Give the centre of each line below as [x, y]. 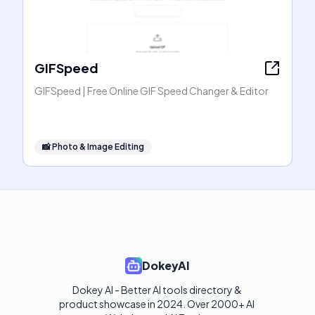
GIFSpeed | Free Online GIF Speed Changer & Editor [152, 91]
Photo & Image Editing [98, 147]
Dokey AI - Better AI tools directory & [157, 290]
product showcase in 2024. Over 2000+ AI [157, 304]
